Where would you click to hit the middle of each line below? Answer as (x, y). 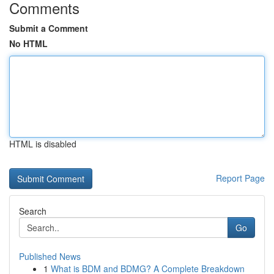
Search (33, 211)
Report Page (240, 178)
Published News (50, 256)
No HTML (28, 43)
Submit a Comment (49, 28)
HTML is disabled (43, 144)
